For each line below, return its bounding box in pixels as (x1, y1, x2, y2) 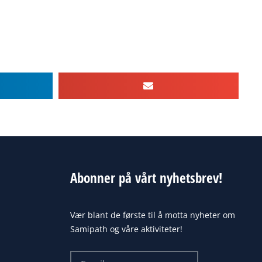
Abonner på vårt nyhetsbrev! (70, 168, 222, 188)
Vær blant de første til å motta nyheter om (70, 209, 235, 221)
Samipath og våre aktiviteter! (70, 223, 182, 235)
